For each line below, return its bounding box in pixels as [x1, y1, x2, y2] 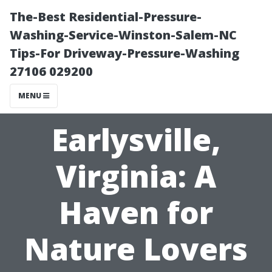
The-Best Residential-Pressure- [10, 8, 202, 25]
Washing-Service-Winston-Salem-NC [10, 27, 237, 43]
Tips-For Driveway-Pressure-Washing [10, 45, 239, 61]
